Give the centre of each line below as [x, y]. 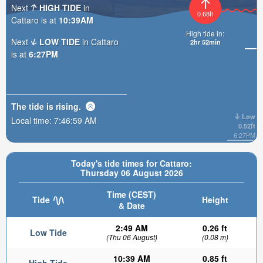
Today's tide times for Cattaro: [131, 163]
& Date [131, 205]
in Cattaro [100, 41]
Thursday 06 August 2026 [131, 173]
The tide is [33, 106]
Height [215, 200]
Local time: [33, 120]
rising [67, 106]
